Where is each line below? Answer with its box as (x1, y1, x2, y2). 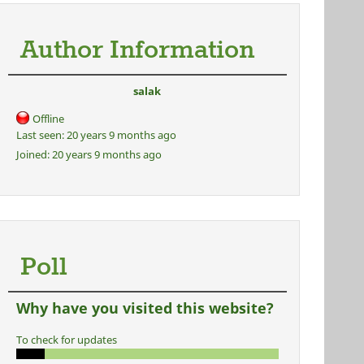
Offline (32, 111, 64, 126)
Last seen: (15, 128, 64, 142)
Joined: (15, 147, 50, 162)
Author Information (19, 34, 254, 67)
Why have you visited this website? (15, 298, 274, 318)
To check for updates (15, 332, 117, 347)
